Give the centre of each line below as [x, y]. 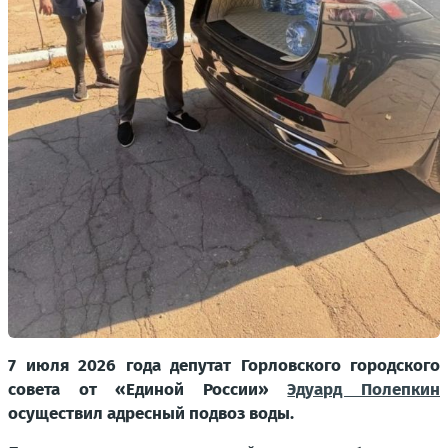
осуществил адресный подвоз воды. [151, 414]
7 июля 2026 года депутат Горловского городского [224, 366]
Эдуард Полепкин [364, 390]
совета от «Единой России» [148, 390]
